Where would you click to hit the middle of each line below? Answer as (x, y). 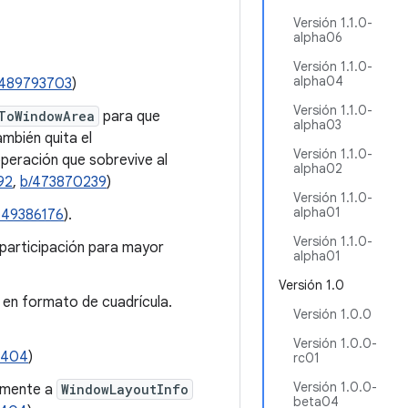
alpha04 (318, 81)
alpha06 (318, 37)
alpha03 (317, 125)
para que (130, 117)
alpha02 (318, 168)
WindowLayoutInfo (125, 389)
